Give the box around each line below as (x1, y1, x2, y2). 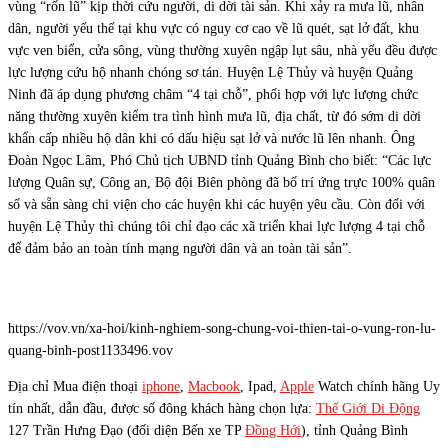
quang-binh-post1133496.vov (8, 342, 173, 358)
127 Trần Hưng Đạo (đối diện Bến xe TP (8, 422, 245, 438)
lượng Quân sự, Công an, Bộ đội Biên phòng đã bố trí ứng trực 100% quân (8, 174, 435, 190)
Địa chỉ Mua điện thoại (8, 378, 142, 394)
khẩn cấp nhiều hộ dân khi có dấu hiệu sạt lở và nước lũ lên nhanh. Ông (8, 130, 415, 146)
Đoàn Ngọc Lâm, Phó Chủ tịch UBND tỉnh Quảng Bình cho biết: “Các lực (8, 152, 431, 168)
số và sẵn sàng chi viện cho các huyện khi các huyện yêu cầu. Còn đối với (8, 196, 425, 212)
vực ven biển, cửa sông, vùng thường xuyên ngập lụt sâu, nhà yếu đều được (8, 42, 437, 58)
